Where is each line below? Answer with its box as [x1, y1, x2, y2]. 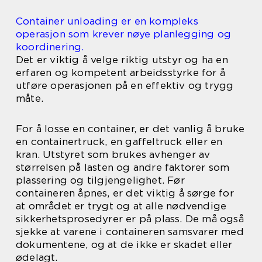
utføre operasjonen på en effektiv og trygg [16, 80, 234, 91]
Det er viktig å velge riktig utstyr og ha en [16, 54, 228, 65]
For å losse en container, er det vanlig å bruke [16, 123, 245, 135]
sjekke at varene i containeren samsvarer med [16, 226, 244, 237]
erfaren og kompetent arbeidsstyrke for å [16, 67, 226, 78]
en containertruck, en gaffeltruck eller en [16, 136, 223, 147]
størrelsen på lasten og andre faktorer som [16, 161, 230, 173]
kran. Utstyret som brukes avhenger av [16, 149, 211, 160]
